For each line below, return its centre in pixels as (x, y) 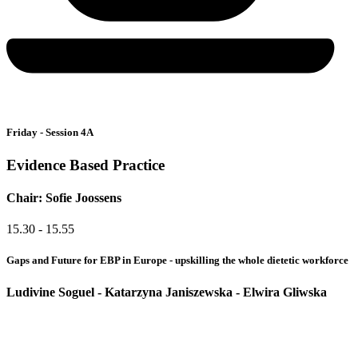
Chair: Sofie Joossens (64, 197)
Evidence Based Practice (86, 165)
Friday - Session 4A (50, 132)
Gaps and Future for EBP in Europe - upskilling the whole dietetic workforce (177, 261)
